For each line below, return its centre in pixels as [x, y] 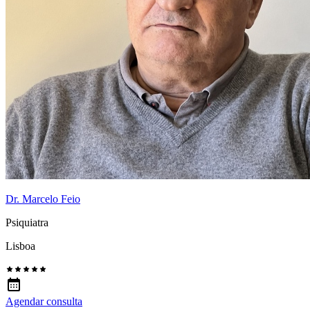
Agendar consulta [44, 302]
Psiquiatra [27, 223]
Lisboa [20, 246]
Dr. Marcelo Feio [43, 199]
